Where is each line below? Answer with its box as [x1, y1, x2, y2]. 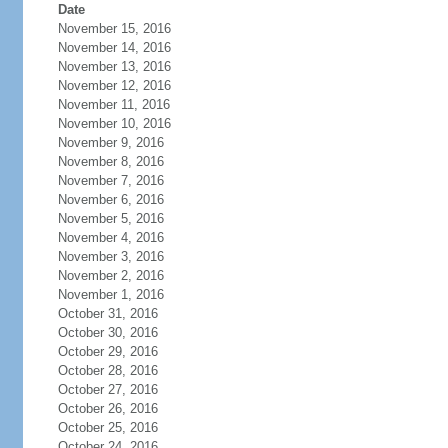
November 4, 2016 [57, 230, 164, 245]
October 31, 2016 [57, 306, 158, 321]
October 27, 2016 [57, 382, 158, 397]
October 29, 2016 [57, 344, 158, 359]
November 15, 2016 [57, 21, 171, 36]
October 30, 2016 [57, 325, 158, 340]
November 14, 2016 [57, 40, 171, 55]
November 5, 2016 [57, 211, 164, 226]
